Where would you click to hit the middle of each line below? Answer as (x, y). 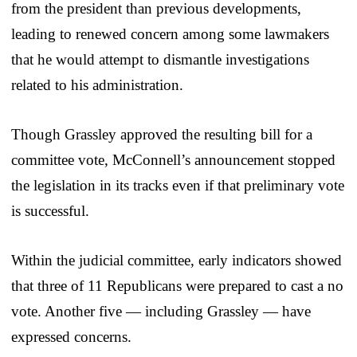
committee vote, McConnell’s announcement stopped (173, 159)
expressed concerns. (71, 336)
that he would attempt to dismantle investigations (160, 59)
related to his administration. (97, 84)
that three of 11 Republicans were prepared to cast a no (177, 285)
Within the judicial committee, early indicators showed (177, 260)
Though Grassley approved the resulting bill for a (162, 134)
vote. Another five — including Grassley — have (161, 311)
